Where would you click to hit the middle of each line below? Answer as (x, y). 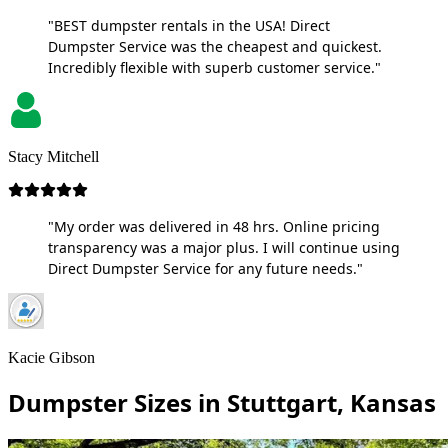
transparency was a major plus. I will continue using (224, 247)
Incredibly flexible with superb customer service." (214, 67)
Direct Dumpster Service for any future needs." (205, 268)
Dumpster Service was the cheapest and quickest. (215, 46)
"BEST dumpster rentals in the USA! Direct (189, 25)
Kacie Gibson (51, 357)
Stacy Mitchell (53, 156)
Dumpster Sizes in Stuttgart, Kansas (222, 402)
